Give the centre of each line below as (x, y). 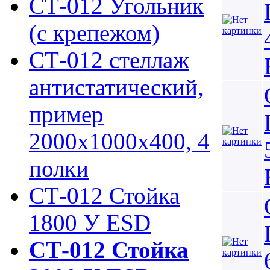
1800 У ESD (90, 223)
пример (66, 114)
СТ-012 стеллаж (109, 60)
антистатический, (116, 87)
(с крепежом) (94, 33)
